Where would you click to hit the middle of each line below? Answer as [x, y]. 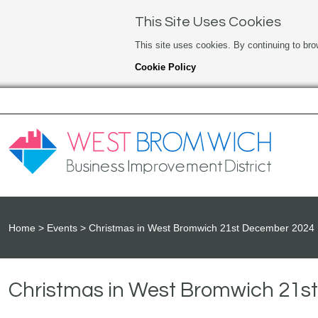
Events [62, 228]
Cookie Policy [165, 67]
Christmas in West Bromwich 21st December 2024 [202, 228]
